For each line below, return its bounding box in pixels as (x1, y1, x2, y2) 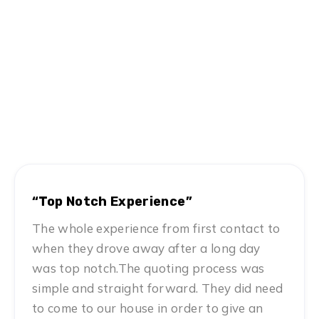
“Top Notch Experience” (32, 194, 192, 210)
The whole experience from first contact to (32, 221, 281, 236)
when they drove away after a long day (32, 241, 261, 256)
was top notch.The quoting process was (32, 261, 265, 276)
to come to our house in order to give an (32, 300, 263, 316)
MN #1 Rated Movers (98, 128, 221, 144)
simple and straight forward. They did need (32, 281, 283, 296)
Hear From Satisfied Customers (21, 93, 298, 114)
